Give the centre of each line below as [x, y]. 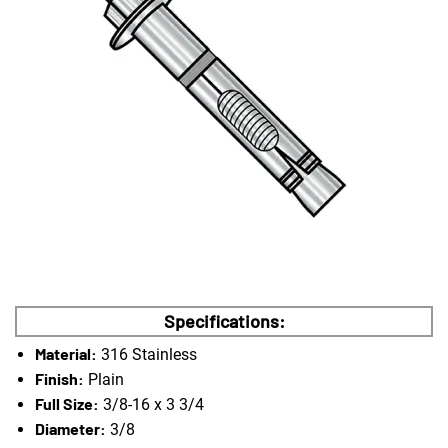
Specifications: [224, 321]
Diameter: [70, 428]
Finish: [59, 378]
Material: [66, 353]
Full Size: [67, 403]
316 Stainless [147, 354]
